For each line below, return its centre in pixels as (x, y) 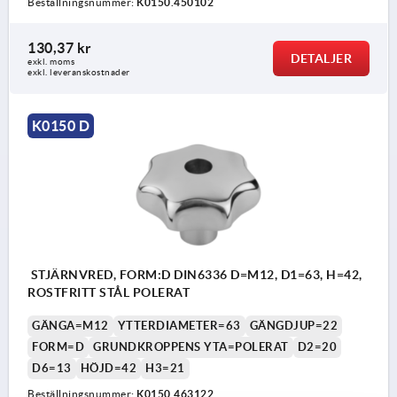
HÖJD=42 (108, 368)
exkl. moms (51, 62)
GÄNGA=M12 (70, 325)
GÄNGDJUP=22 (293, 325)
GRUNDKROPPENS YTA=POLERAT (191, 346)
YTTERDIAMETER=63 (179, 325)
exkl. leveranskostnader (79, 73)
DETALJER (321, 59)
